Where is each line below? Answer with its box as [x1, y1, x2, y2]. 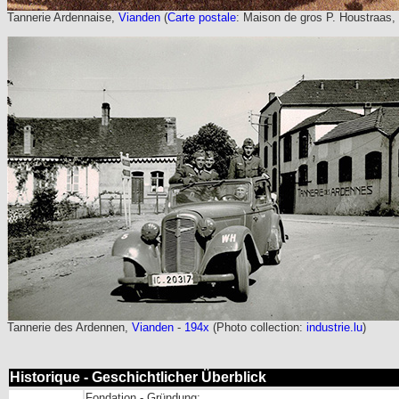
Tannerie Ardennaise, [7, 11, 118, 25]
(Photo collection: [209, 320, 306, 334]
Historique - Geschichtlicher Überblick [10, 369, 266, 385]
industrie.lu [306, 320, 362, 334]
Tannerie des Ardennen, [7, 320, 132, 334]
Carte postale [167, 11, 236, 25]
